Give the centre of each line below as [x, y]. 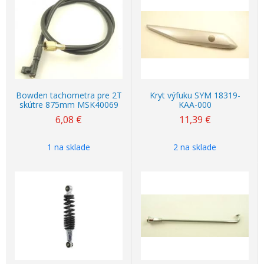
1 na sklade [69, 147]
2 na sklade [195, 147]
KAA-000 [195, 105]
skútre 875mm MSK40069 [69, 105]
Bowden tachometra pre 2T [69, 95]
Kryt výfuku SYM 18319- [195, 95]
